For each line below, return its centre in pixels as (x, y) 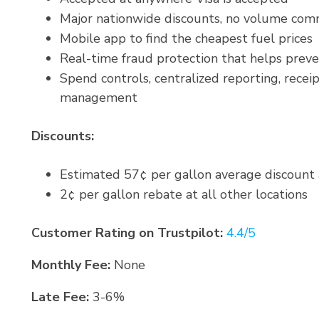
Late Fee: (60, 297)
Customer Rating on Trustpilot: (127, 233)
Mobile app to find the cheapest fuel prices (186, 39)
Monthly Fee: (71, 265)
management (99, 98)
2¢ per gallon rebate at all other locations (184, 195)
